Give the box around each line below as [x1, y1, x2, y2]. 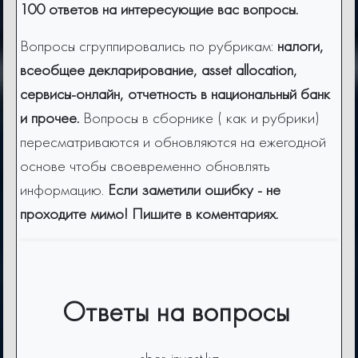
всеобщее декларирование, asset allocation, [20, 59, 297, 81]
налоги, [277, 35, 324, 57]
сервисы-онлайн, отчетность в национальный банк [20, 83, 330, 105]
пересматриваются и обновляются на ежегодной [20, 131, 326, 153]
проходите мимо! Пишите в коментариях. [20, 203, 290, 225]
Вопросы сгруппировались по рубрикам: [20, 35, 277, 57]
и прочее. [20, 107, 83, 129]
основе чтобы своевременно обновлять [20, 155, 270, 177]
